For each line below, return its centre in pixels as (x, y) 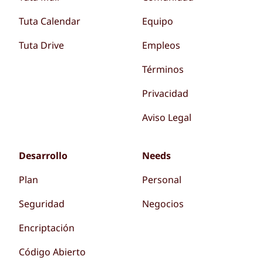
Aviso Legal (167, 117)
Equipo (158, 21)
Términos (163, 69)
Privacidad (166, 93)
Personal (162, 179)
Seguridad (41, 203)
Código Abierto (52, 252)
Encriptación (46, 227)
